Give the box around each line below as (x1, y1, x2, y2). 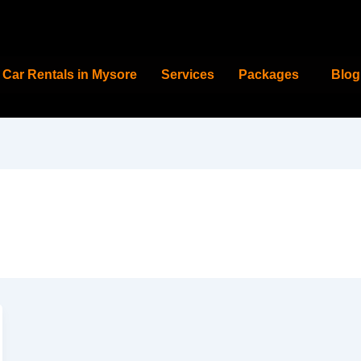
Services (160, 68, 214, 81)
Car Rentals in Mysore (2, 68, 137, 81)
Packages (238, 68, 299, 81)
